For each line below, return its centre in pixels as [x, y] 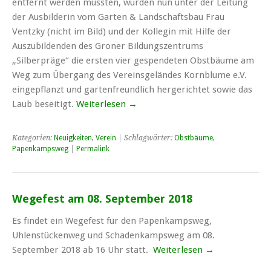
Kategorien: [33, 138]
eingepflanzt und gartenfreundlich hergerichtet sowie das [132, 90]
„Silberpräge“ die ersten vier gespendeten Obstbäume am [133, 60]
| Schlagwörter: [145, 138]
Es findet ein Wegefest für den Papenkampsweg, [112, 221]
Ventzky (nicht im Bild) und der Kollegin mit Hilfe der [122, 31]
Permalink [93, 149]
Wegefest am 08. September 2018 [102, 199]
